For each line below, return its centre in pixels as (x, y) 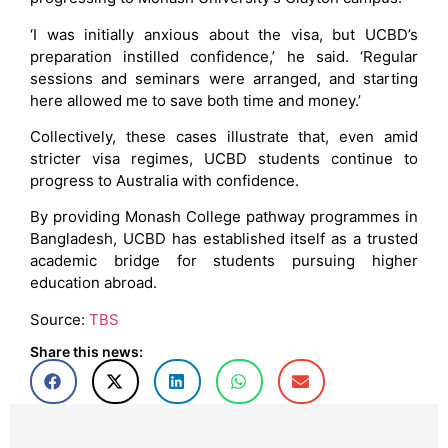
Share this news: (86, 352)
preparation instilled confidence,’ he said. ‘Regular (224, 56)
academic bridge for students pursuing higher (224, 261)
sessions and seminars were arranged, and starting (224, 78)
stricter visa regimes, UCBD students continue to (224, 159)
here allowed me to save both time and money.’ (195, 100)
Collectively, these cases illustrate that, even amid (224, 137)
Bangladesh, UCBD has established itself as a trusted (224, 239)
